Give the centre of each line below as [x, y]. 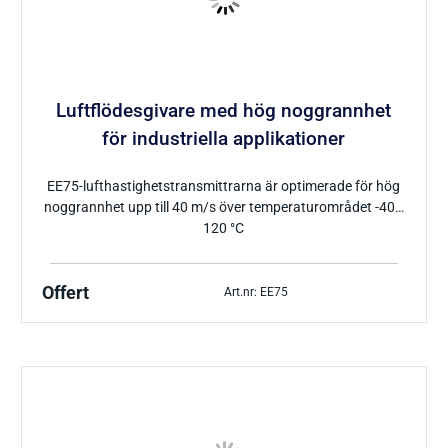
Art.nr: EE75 [256, 292]
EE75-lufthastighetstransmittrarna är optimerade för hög [224, 186]
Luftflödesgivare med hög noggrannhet [224, 111]
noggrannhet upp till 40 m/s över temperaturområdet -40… [223, 207]
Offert [66, 292]
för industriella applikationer [224, 139]
